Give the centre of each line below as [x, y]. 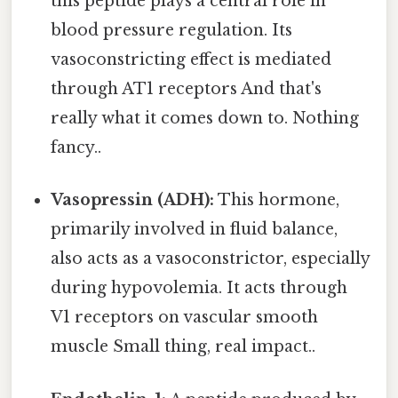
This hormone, [277, 200]
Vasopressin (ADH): [133, 200]
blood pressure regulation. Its [172, 31]
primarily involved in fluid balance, [195, 230]
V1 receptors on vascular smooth [185, 318]
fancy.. [76, 148]
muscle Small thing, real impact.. [183, 347]
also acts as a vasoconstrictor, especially [211, 259]
